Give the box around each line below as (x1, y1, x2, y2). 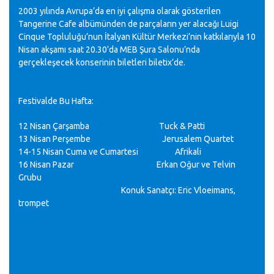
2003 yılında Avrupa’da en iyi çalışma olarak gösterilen (18, 6, 221, 16)
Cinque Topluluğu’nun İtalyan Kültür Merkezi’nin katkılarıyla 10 (18, 32, 256, 42)
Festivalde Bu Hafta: (18, 96, 94, 106)
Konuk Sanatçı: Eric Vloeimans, (121, 185, 235, 195)
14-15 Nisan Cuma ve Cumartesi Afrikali (18, 147, 201, 157)
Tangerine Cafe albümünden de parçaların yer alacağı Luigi (18, 19, 239, 29)
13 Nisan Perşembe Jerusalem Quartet (18, 134, 234, 144)
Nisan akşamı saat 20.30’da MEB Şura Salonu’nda (18, 45, 200, 54)
